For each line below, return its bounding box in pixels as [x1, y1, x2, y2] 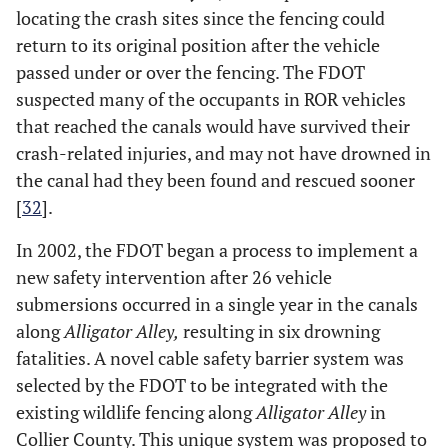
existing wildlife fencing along [16, 400, 256, 425]
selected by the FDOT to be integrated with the [16, 373, 388, 398]
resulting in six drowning [179, 319, 380, 344]
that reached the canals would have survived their [16, 114, 410, 139]
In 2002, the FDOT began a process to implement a [16, 238, 418, 263]
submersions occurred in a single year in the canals [16, 292, 418, 317]
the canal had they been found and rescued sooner [16, 168, 415, 193]
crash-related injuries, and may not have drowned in [16, 141, 431, 166]
